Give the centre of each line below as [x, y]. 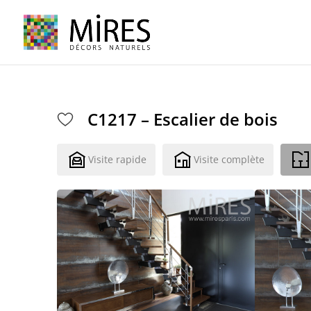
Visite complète [229, 159]
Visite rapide [118, 159]
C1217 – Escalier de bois [183, 119]
